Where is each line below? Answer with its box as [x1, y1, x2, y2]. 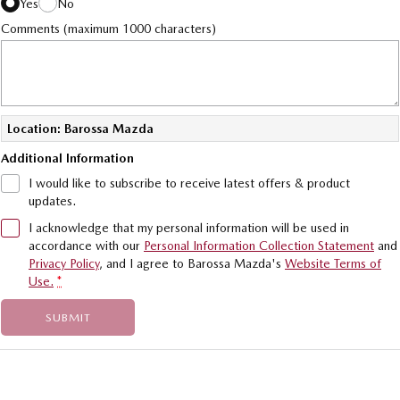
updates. [29, 194, 76, 208]
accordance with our [29, 238, 144, 253]
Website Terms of [285, 256, 381, 271]
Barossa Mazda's [187, 256, 281, 271]
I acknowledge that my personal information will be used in [29, 221, 349, 235]
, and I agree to [99, 256, 187, 271]
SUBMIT [45, 311, 91, 324]
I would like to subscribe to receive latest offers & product [29, 176, 350, 190]
